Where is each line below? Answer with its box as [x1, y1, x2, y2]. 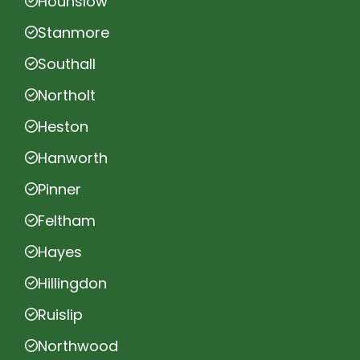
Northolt [38, 84, 96, 105]
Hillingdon [38, 272, 107, 293]
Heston [38, 116, 88, 137]
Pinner [38, 178, 81, 199]
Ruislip [38, 304, 83, 325]
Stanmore [38, 22, 109, 43]
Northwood [38, 335, 118, 356]
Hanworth [38, 147, 108, 168]
